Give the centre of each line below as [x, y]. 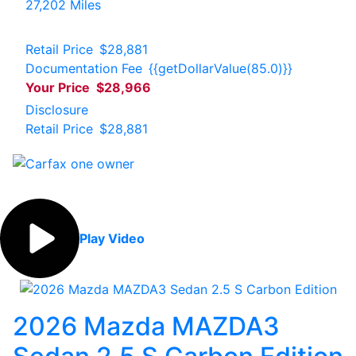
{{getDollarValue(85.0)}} [221, 68]
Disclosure [57, 109]
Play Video [112, 238]
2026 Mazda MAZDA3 [146, 326]
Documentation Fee [84, 68]
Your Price [58, 87]
